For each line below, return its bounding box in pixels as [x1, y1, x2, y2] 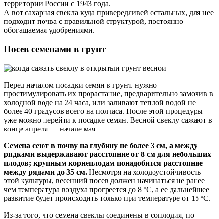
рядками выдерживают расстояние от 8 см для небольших [4, 150, 211, 158]
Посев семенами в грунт [4, 44, 106, 54]
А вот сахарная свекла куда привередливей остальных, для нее [4, 8, 214, 17]
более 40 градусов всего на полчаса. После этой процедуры [4, 107, 203, 115]
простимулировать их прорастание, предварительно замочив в [4, 89, 213, 98]
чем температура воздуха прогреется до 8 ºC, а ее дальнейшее [4, 185, 209, 194]
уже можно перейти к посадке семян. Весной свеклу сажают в [4, 115, 212, 124]
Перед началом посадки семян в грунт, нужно [4, 80, 157, 89]
